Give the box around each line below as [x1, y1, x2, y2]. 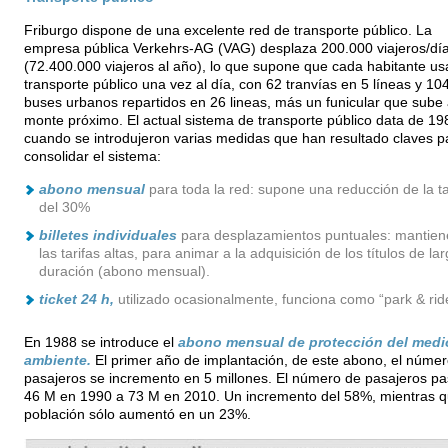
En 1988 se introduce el [23, 335, 178, 350]
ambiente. [23, 353, 91, 368]
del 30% [38, 200, 90, 215]
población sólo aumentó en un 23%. [23, 407, 251, 422]
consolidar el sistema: [23, 149, 161, 164]
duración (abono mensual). [38, 264, 210, 279]
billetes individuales [38, 228, 177, 243]
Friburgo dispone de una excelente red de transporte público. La [23, 23, 432, 38]
